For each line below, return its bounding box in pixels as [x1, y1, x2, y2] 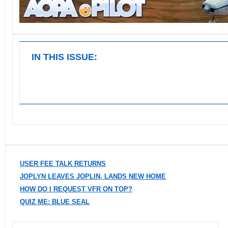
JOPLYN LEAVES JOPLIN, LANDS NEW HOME [20, 173, 166, 180]
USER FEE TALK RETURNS [20, 160, 106, 167]
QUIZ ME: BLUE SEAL [20, 198, 90, 206]
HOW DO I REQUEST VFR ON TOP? [20, 185, 132, 193]
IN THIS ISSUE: [32, 52, 97, 62]
